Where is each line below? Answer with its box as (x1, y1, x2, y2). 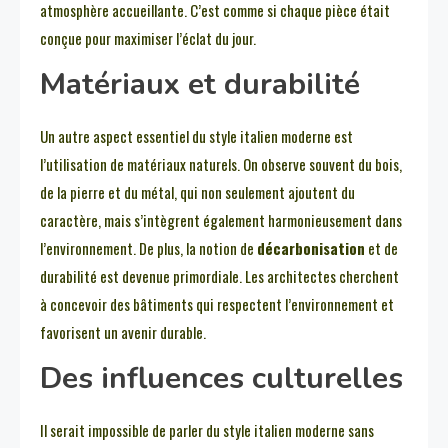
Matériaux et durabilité (40, 64, 360, 106)
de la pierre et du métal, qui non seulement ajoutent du (40, 181, 355, 204)
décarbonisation (257, 237, 365, 260)
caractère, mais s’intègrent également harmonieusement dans (40, 209, 402, 232)
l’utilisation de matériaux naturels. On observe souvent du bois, (40, 153, 402, 176)
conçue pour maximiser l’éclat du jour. (40, 27, 256, 50)
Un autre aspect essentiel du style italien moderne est (40, 125, 353, 148)
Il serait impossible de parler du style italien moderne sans (40, 419, 374, 442)
